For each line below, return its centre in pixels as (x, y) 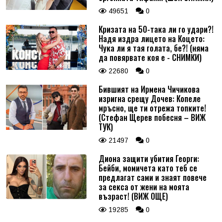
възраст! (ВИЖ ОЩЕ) (133, 196)
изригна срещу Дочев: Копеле (149, 99)
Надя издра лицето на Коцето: (151, 39)
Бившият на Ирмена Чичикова (149, 89)
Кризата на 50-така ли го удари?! (156, 29)
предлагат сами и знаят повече (152, 177)
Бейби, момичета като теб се (148, 168)
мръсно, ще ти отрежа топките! (152, 108)
